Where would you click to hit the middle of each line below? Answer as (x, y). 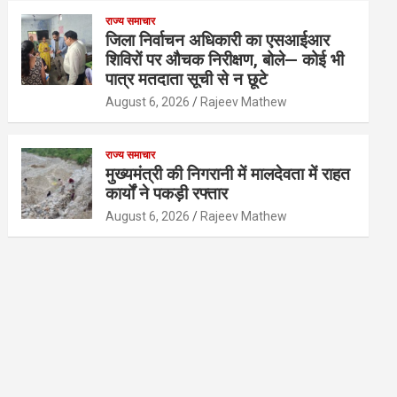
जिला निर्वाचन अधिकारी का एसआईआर (218, 40)
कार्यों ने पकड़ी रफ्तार (167, 194)
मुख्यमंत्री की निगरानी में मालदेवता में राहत (228, 174)
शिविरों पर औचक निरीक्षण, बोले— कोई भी (225, 60)
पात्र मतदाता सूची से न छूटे (187, 79)
